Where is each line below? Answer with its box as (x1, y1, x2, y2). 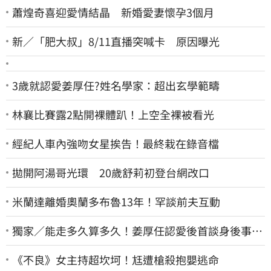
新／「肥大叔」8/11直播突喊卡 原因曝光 (12, 33, 220, 49)
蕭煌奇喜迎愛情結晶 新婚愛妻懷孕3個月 (12, 4, 214, 20)
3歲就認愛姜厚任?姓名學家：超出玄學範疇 (12, 77, 220, 93)
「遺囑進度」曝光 (12, 236, 99, 252)
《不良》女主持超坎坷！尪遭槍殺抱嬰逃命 (12, 251, 219, 267)
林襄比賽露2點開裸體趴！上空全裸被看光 (12, 106, 214, 122)
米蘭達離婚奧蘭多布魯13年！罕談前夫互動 (12, 193, 220, 209)
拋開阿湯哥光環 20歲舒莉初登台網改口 (12, 164, 209, 180)
